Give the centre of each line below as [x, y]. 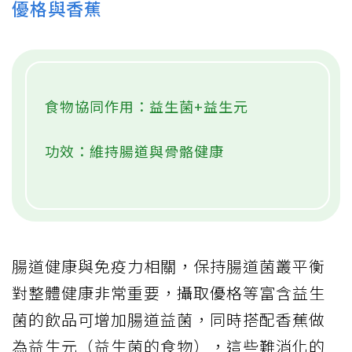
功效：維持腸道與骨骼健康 [134, 151]
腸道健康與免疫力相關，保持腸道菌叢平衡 [169, 266]
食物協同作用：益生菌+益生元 [147, 106]
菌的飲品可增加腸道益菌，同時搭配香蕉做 [169, 320]
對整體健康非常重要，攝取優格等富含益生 [169, 293]
